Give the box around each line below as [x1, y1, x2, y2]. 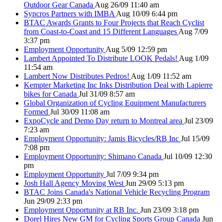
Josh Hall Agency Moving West [24, 179, 125, 187]
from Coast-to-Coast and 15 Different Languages [24, 27, 178, 36]
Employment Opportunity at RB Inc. [24, 206, 140, 214]
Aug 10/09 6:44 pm [116, 9, 177, 18]
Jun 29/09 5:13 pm [125, 179, 184, 187]
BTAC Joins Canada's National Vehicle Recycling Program [24, 188, 210, 196]
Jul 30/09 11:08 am [50, 108, 110, 116]
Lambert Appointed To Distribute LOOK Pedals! [24, 54, 179, 62]
